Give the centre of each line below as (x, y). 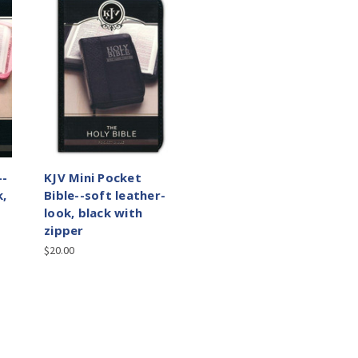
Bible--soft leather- (105, 195)
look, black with (93, 213)
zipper (64, 231)
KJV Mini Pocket (93, 178)
